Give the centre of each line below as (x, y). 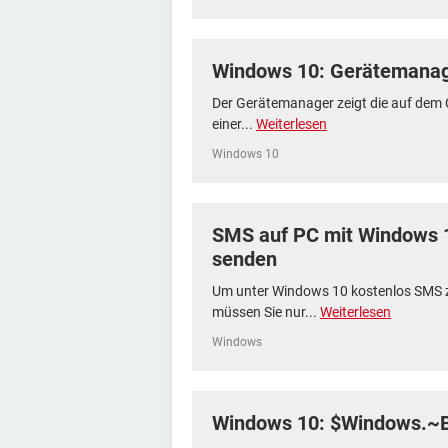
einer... (234, 124)
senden (244, 259)
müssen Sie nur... (266, 312)
